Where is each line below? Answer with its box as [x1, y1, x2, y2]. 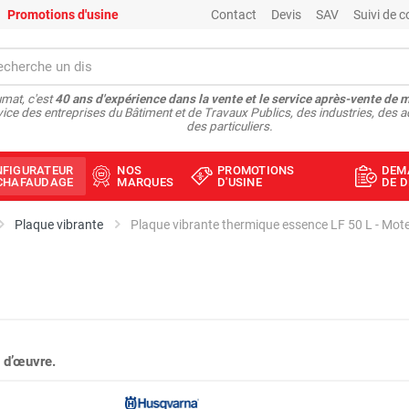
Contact [211, 7, 257, 22]
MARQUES [117, 175, 173, 189]
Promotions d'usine [7, 7, 119, 22]
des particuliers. [186, 119, 273, 134]
